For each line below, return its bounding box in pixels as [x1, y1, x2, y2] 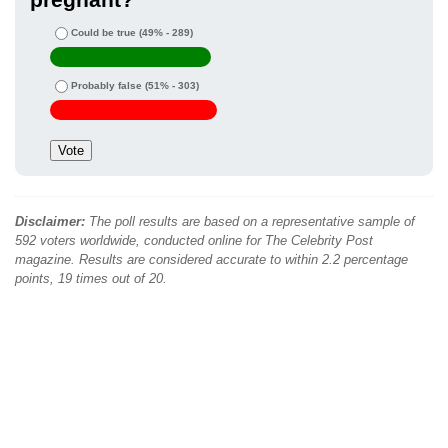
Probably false [71, 80, 142, 92]
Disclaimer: [15, 214, 85, 230]
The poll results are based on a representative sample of [85, 214, 415, 230]
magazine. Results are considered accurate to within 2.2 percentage [15, 252, 408, 268]
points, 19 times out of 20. [15, 271, 167, 287]
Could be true [71, 27, 136, 39]
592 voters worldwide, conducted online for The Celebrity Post [15, 233, 373, 249]
